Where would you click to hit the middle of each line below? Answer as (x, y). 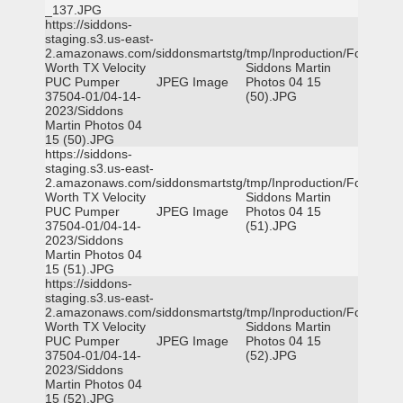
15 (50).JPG (80, 139)
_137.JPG (73, 10)
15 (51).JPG (80, 269)
